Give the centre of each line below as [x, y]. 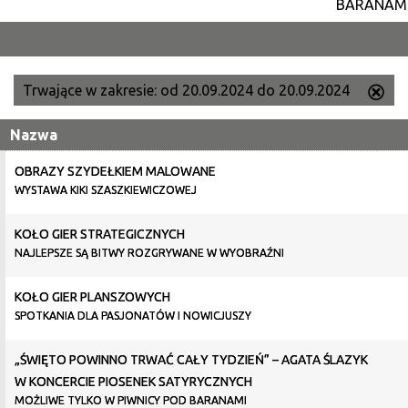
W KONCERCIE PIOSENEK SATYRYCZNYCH [133, 382]
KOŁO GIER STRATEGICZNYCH [99, 234]
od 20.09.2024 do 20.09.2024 [257, 90]
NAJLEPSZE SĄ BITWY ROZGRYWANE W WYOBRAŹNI [149, 253]
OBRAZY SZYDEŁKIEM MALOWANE [115, 171]
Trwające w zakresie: [92, 90]
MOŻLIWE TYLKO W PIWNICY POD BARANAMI [130, 400]
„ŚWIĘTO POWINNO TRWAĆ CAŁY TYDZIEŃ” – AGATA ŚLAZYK [191, 360]
